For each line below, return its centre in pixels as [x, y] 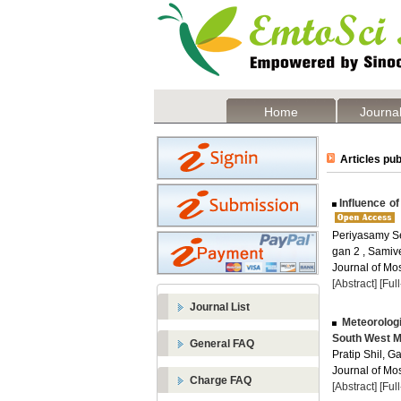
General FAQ [222, 344]
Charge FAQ [221, 380]
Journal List [220, 307]
